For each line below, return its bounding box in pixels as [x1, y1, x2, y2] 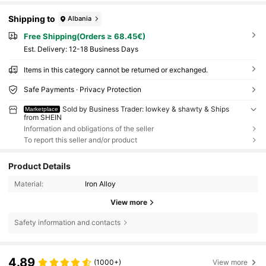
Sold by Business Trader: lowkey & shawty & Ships [62, 104, 230, 114]
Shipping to [8, 14, 56, 24]
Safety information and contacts [14, 218, 121, 227]
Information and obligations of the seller [23, 124, 154, 134]
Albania [68, 14, 92, 23]
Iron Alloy [85, 179, 116, 189]
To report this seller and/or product [23, 135, 137, 145]
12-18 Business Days [68, 45, 138, 54]
